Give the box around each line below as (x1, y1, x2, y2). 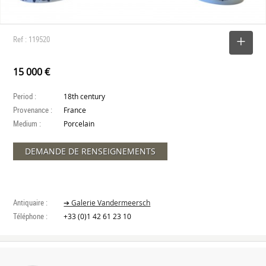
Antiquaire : (13, 197, 48, 208)
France (64, 106, 87, 115)
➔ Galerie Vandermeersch (64, 198, 151, 208)
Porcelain (64, 119, 95, 129)
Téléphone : (13, 211, 48, 222)
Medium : (13, 118, 42, 129)
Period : (13, 91, 37, 102)
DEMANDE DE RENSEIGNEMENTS (25, 145, 156, 157)
